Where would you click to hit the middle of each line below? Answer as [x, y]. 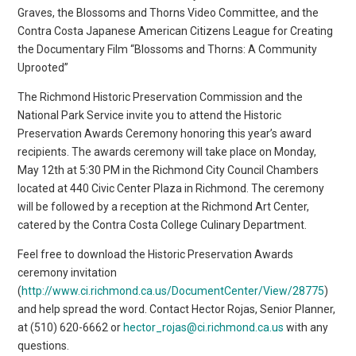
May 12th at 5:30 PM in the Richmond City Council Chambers [168, 170]
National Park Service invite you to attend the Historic [150, 115]
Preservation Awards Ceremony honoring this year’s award [165, 133]
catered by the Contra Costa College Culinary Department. [163, 224]
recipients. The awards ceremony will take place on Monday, [167, 151]
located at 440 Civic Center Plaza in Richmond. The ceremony [171, 188]
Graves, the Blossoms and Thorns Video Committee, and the [168, 12]
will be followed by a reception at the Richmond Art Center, [164, 206]
